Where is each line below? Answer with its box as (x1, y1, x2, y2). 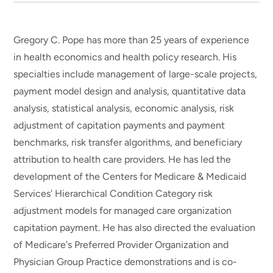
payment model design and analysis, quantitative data (13, 85, 246, 97)
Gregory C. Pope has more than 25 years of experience (13, 34, 250, 46)
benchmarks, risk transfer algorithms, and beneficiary (13, 136, 243, 148)
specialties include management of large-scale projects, (13, 68, 258, 80)
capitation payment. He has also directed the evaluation (13, 221, 256, 233)
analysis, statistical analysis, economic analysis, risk (13, 102, 235, 114)
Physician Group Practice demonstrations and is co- (13, 255, 238, 268)
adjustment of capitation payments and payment (13, 119, 225, 131)
